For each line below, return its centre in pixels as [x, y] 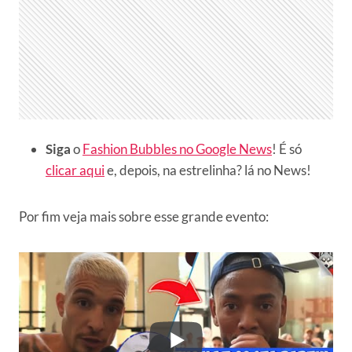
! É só [287, 148]
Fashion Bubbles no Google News [177, 148]
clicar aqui [75, 170]
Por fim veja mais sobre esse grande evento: [144, 216]
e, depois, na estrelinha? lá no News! [208, 170]
